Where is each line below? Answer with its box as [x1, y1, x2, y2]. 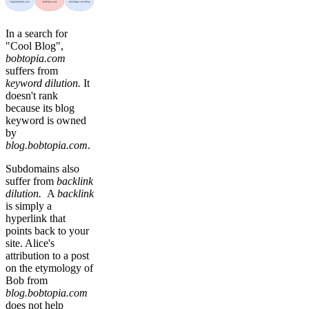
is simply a [6, 200, 52, 212]
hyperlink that [6, 212, 66, 225]
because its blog [6, 102, 74, 114]
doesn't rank [6, 90, 58, 102]
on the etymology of [6, 262, 93, 275]
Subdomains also [6, 163, 79, 175]
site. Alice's [6, 237, 54, 250]
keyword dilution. [6, 77, 81, 90]
